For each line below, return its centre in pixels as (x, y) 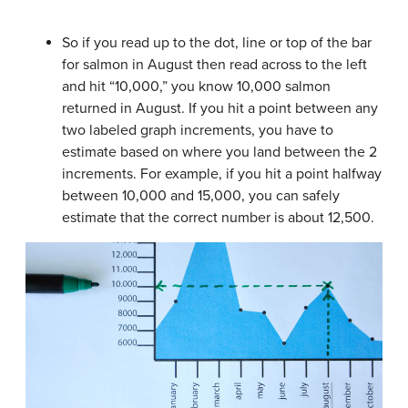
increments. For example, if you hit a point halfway (222, 174)
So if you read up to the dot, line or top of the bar (217, 43)
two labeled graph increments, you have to (198, 130)
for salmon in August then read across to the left (214, 65)
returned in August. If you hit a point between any (220, 108)
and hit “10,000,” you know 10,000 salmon (196, 87)
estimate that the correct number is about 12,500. (218, 218)
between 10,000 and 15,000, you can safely (201, 196)
